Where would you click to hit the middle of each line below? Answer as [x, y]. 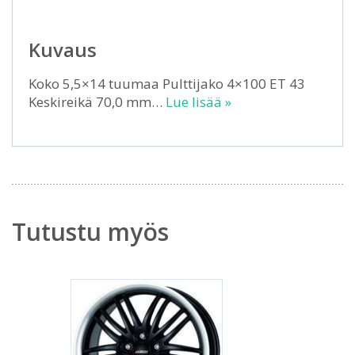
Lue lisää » [198, 102]
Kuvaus [63, 50]
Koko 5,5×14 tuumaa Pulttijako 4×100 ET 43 [167, 84]
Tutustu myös [90, 232]
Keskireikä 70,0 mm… [97, 102]
